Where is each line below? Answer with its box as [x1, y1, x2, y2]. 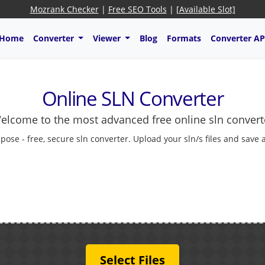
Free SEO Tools [108, 4, 167, 15]
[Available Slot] [176, 4, 235, 15]
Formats [166, 32, 201, 44]
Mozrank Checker [30, 4, 99, 15]
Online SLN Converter [41, 85, 224, 112]
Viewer [92, 32, 123, 44]
